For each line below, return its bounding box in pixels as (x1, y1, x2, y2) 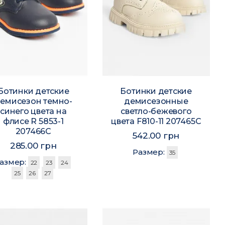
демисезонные (124, 96, 188, 106)
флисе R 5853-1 (3, 116, 64, 126)
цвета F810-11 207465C (111, 116, 201, 126)
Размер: (133, 147, 167, 157)
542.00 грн (133, 130, 180, 141)
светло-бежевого (120, 106, 192, 116)
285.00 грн (10, 140, 57, 151)
